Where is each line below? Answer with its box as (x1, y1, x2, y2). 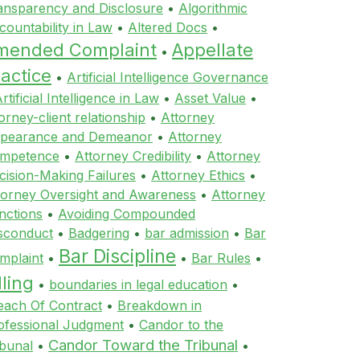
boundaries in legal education (49, 276, 227, 292)
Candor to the (139, 317, 223, 333)
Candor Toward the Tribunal (48, 336, 238, 354)
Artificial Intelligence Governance (67, 69, 268, 85)
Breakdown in (117, 297, 202, 313)
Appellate (172, 39, 253, 60)
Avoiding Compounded (58, 206, 195, 222)
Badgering (68, 225, 129, 241)
